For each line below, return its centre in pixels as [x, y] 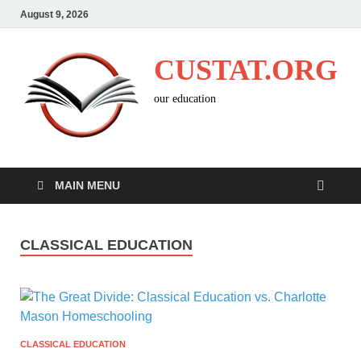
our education [185, 99]
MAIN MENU [87, 185]
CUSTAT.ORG [246, 70]
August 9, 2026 [54, 14]
